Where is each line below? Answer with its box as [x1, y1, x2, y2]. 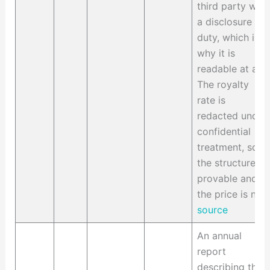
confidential [196, 125, 251, 138]
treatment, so [196, 141, 258, 154]
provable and [196, 172, 257, 185]
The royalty [196, 78, 249, 91]
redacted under [196, 110, 267, 122]
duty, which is [196, 31, 259, 44]
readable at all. [196, 63, 265, 75]
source [196, 204, 228, 216]
